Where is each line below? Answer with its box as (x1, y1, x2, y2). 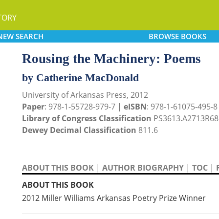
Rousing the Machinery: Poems (22, 51, 201, 66)
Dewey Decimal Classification (22, 125, 136, 135)
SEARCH (15, 31, 44, 41)
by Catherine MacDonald (22, 71, 139, 84)
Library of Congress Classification (22, 113, 152, 124)
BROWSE (148, 31, 179, 41)
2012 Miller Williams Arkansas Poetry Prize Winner (22, 193, 206, 203)
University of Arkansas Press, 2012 (22, 89, 148, 100)
